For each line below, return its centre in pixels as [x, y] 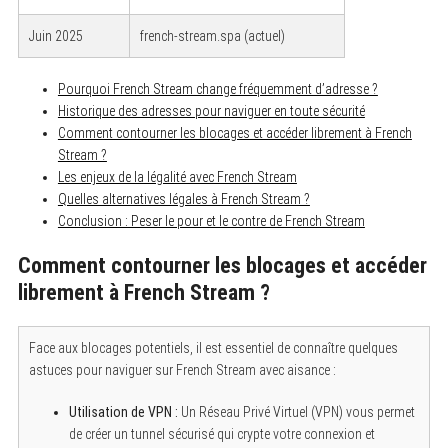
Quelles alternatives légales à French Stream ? [183, 198]
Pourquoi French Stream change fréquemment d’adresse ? [217, 88]
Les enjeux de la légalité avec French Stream [177, 176]
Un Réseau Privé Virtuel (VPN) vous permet [296, 411]
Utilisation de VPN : [123, 411]
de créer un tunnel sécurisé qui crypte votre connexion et [221, 433]
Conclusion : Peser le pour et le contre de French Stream [211, 220]
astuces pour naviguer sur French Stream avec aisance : [182, 369]
